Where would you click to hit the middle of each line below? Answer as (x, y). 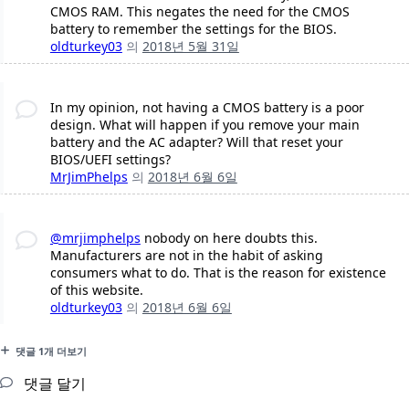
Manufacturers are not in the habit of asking (186, 256)
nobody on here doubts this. (229, 238)
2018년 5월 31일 (190, 47)
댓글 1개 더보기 (51, 351)
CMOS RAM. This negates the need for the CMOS (199, 12)
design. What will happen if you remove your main (204, 125)
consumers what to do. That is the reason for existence (218, 273)
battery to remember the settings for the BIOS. (193, 29)
